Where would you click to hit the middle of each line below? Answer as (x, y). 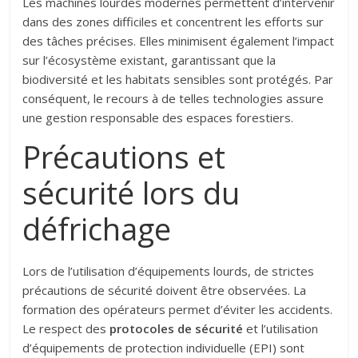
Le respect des (66, 329)
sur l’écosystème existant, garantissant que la (149, 60)
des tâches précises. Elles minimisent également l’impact (179, 41)
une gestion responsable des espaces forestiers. (158, 118)
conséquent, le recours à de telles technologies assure (173, 99)
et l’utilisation (281, 329)
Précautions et (124, 157)
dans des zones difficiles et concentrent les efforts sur (173, 22)
